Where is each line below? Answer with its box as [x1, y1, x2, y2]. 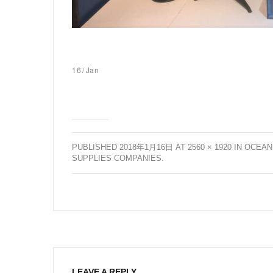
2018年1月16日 [119, 142, 173, 152]
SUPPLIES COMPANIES [72, 153, 161, 163]
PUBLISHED [72, 142, 117, 152]
